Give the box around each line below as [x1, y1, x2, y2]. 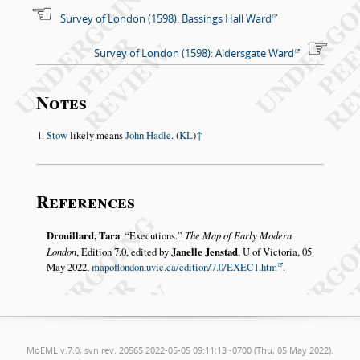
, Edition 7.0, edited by [76, 243, 171, 259]
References [35, 188, 135, 215]
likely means [67, 128, 125, 143]
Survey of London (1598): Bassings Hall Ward [60, 10, 272, 26]
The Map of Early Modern [184, 227, 292, 242]
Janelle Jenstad [170, 243, 238, 259]
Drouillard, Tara [46, 227, 120, 243]
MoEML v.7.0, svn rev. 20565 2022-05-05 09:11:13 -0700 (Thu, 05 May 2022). [27, 344, 333, 357]
